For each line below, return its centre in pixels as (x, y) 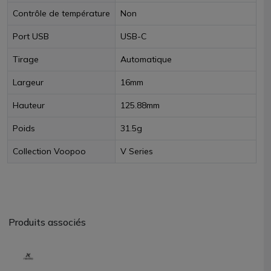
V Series (137, 151)
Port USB (31, 36)
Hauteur (29, 105)
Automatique (146, 59)
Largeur (28, 82)
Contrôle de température (61, 13)
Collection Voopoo (49, 151)
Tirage (26, 59)
